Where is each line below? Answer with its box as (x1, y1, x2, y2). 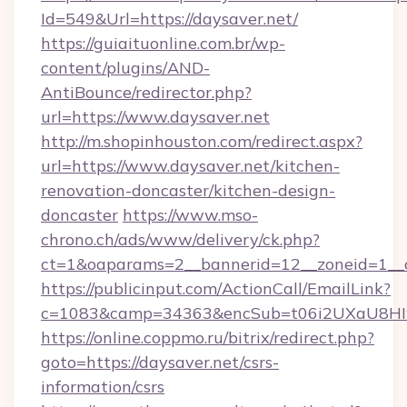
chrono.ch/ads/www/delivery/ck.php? (41, 229, 320, 250)
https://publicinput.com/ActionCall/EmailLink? (41, 278, 391, 299)
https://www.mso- (123, 204, 258, 225)
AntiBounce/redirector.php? (41, 82, 252, 103)
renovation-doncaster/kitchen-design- (41, 180, 335, 201)
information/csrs (41, 376, 164, 397)
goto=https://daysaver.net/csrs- (41, 352, 279, 372)
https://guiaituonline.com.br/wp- (41, 33, 285, 54)
